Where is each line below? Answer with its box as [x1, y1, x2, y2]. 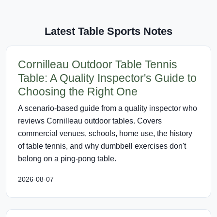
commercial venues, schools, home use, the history [18, 129, 192, 138]
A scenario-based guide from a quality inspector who [18, 104, 197, 112]
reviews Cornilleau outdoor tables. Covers [18, 116, 162, 125]
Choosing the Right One [18, 85, 138, 98]
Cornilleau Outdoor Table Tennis [18, 58, 177, 71]
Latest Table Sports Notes [45, 25, 172, 37]
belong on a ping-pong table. [18, 154, 116, 163]
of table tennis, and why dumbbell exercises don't [18, 141, 186, 150]
